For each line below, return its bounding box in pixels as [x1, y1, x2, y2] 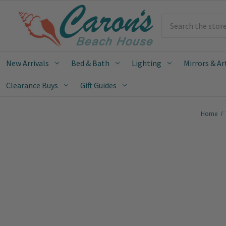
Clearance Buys [6, 80, 58, 90]
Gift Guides [80, 80, 117, 90]
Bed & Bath [71, 58, 109, 68]
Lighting [132, 58, 161, 68]
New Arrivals [6, 58, 49, 68]
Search [161, 15, 185, 25]
